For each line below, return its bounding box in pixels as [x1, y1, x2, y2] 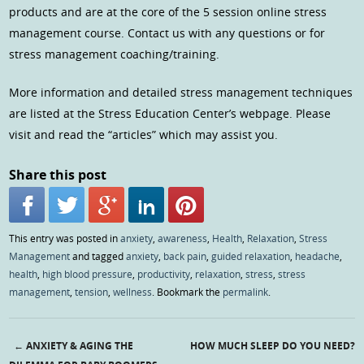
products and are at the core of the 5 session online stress [9, 4, 327, 20]
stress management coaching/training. [9, 46, 220, 63]
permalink [223, 285, 269, 299]
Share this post [9, 166, 107, 184]
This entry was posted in [9, 232, 121, 245]
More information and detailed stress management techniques [9, 84, 353, 101]
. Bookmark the [152, 285, 223, 299]
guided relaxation [211, 249, 291, 263]
